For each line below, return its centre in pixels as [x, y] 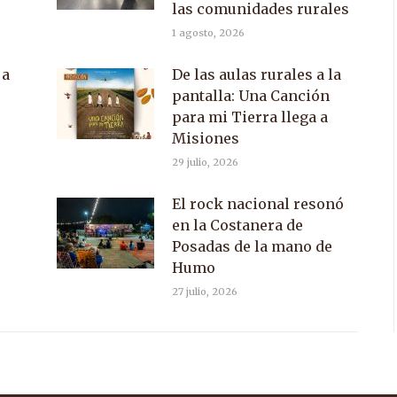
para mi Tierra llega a [250, 117]
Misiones [206, 138]
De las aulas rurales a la [257, 74]
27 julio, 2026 [205, 292]
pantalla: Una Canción [251, 96]
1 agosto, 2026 [208, 33]
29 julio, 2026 [205, 162]
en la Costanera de [237, 225]
